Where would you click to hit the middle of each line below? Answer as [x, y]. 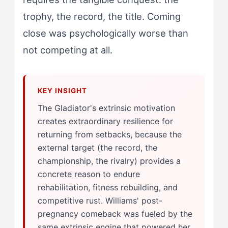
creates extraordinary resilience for [105, 121]
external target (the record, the [97, 147]
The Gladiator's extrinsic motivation [106, 108]
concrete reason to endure [89, 174]
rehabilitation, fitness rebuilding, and [107, 187]
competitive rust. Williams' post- [100, 200]
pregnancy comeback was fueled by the [115, 213]
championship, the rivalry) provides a [109, 161]
